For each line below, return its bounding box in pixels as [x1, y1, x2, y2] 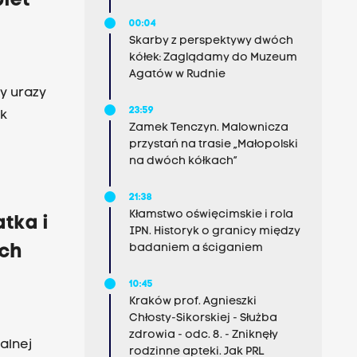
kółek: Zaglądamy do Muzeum [128, 52, 297, 64]
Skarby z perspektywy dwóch [128, 35, 293, 47]
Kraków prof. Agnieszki [128, 296, 257, 308]
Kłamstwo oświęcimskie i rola [128, 209, 293, 221]
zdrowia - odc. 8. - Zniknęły [128, 329, 278, 341]
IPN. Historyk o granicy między [128, 226, 300, 237]
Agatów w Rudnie [128, 69, 226, 80]
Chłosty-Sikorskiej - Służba [128, 312, 277, 324]
